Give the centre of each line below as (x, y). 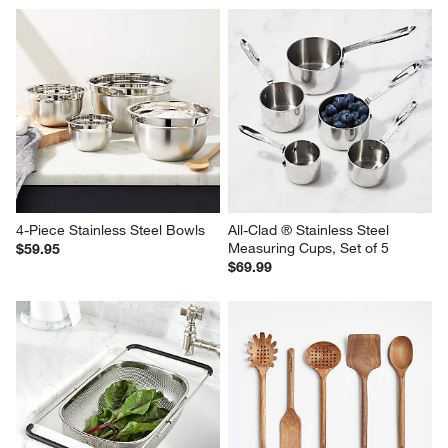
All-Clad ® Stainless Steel (310, 229)
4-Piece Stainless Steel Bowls (111, 229)
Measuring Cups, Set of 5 (308, 247)
